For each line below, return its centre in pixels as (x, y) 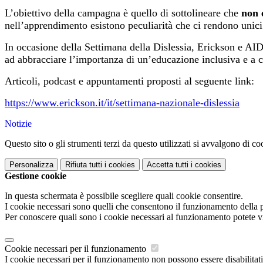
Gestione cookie (36, 176)
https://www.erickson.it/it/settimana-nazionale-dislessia (122, 103)
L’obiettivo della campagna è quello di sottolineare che (123, 13)
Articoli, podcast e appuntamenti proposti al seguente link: (129, 81)
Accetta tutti (168, 165)
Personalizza (31, 165)
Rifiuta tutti (84, 165)
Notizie (18, 124)
